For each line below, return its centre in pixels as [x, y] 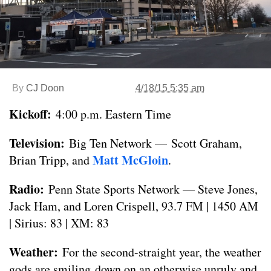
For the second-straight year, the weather [162, 252]
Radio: [29, 189]
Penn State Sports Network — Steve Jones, [153, 189]
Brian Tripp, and [51, 160]
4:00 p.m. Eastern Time [113, 114]
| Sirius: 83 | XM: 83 [59, 223]
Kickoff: [32, 114]
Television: [39, 143]
